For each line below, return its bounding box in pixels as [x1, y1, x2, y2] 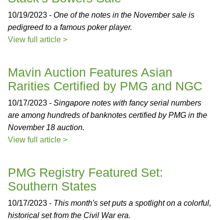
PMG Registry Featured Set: [8, 165, 163, 179]
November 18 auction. [8, 123, 84, 132]
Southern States [8, 179, 97, 193]
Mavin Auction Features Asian [8, 65, 172, 79]
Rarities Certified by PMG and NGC [8, 79, 202, 93]
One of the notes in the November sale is [54, 11, 194, 19]
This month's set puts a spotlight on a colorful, [54, 199, 211, 207]
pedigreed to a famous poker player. [8, 23, 132, 31]
